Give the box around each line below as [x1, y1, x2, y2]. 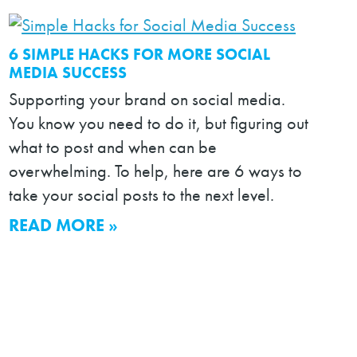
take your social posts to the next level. [9, 184, 275, 207]
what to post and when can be [9, 136, 218, 159]
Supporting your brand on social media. [9, 88, 286, 112]
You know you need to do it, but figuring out [9, 112, 309, 135]
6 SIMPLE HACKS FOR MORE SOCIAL [9, 44, 271, 65]
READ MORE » [9, 214, 119, 237]
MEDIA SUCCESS [9, 62, 127, 83]
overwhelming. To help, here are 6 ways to [9, 160, 303, 183]
